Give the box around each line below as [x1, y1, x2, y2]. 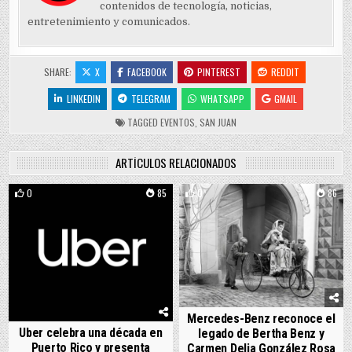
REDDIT [270, 65, 299, 79]
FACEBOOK [126, 65, 167, 79]
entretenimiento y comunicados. [27, 16, 191, 28]
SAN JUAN [200, 115, 236, 130]
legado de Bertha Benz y [198, 325, 324, 341]
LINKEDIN [66, 92, 101, 106]
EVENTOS [160, 115, 195, 130]
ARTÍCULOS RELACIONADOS [115, 154, 236, 172]
